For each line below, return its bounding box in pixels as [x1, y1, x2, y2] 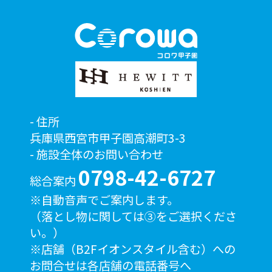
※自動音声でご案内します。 [29, 191, 178, 208]
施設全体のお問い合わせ [36, 145, 163, 163]
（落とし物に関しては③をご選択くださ [29, 207, 237, 225]
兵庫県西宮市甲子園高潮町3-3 [29, 129, 186, 146]
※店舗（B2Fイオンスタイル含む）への [29, 240, 236, 257]
